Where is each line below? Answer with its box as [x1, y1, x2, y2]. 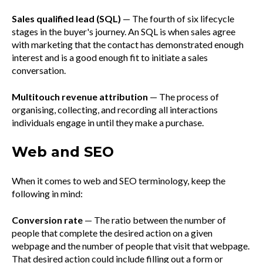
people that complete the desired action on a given [12, 227, 213, 238]
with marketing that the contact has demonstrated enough [12, 39, 244, 50]
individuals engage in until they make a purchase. [12, 116, 204, 128]
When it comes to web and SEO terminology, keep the [12, 175, 225, 187]
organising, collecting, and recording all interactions [12, 103, 218, 115]
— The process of [148, 90, 219, 102]
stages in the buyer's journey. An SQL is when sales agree [12, 26, 235, 38]
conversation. [12, 65, 66, 76]
